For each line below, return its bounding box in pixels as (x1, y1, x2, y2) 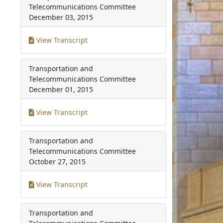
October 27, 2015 (29, 157, 86, 166)
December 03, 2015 (29, 12, 94, 22)
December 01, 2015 (29, 85, 94, 94)
